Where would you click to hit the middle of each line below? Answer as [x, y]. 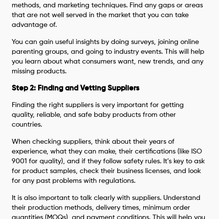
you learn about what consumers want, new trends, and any [108, 61]
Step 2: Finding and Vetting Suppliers [76, 88]
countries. [27, 124]
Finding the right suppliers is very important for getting [98, 105]
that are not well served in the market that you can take [100, 15]
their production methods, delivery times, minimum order [101, 208]
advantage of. [34, 25]
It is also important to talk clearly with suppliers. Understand [106, 198]
